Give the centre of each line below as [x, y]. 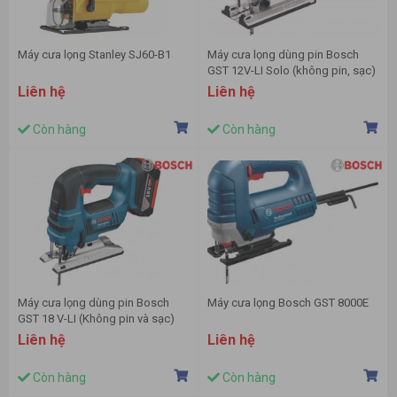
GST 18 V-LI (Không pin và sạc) [96, 319]
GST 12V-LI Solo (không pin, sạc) [292, 71]
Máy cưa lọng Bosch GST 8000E [288, 303]
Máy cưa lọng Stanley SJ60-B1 [94, 55]
